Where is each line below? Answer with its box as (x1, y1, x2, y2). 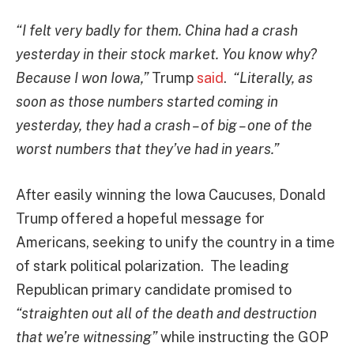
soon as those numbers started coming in (16, 93, 278, 111)
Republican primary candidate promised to (16, 281, 292, 298)
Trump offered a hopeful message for (16, 209, 265, 227)
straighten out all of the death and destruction (21, 304, 317, 322)
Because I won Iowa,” (16, 70, 152, 87)
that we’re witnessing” (16, 328, 157, 345)
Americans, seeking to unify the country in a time (16, 233, 335, 250)
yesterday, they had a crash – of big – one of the (16, 117, 312, 134)
